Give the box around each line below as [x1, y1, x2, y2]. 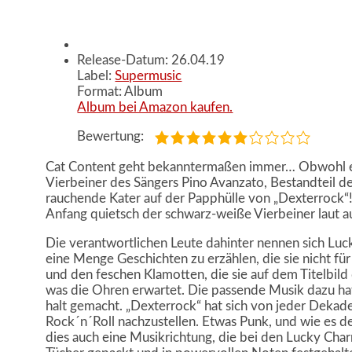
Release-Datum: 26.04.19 [77, 53, 225, 68]
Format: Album [77, 85, 163, 99]
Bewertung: [77, 130, 148, 144]
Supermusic [115, 69, 182, 83]
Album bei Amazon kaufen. [77, 101, 233, 115]
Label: [77, 69, 115, 83]
